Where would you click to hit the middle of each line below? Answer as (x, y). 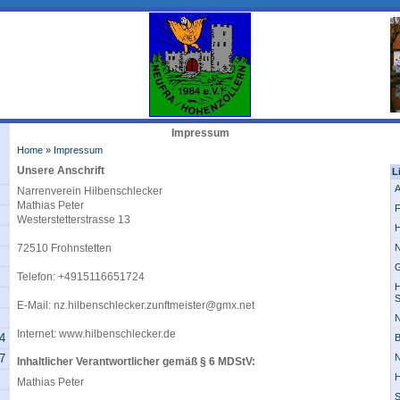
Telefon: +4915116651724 (81, 277)
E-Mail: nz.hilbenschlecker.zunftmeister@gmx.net (136, 305)
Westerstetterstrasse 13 (74, 220)
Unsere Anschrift (61, 171)
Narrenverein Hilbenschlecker (90, 191)
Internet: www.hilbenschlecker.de (96, 334)
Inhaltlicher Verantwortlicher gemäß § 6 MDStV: (136, 362)
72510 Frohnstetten (64, 248)
